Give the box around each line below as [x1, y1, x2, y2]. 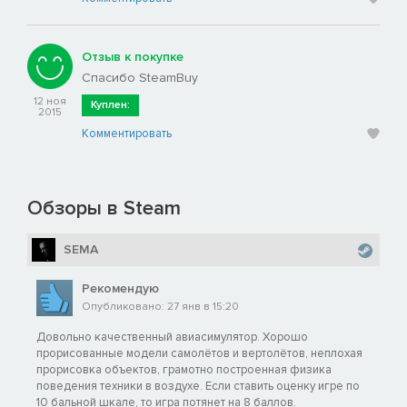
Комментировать [82, 126, 172, 142]
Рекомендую [82, 281, 159, 297]
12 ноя [34, 94, 66, 109]
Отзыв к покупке [82, 49, 184, 65]
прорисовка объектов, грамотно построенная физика [36, 362, 332, 378]
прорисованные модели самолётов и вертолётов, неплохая [36, 346, 362, 362]
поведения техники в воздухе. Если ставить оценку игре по [36, 379, 360, 394]
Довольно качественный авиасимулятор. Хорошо [36, 330, 308, 345]
